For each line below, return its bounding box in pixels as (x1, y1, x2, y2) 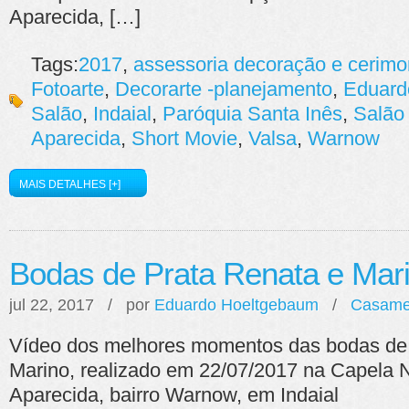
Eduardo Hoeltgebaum (154, 295, 319, 314)
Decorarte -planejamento (115, 78, 332, 100)
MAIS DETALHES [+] (19, 178, 121, 191)
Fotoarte (31, 78, 104, 100)
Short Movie (131, 127, 237, 150)
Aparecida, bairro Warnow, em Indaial (9, 383, 339, 406)
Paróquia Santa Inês (163, 102, 342, 125)
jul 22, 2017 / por (9, 295, 154, 314)
